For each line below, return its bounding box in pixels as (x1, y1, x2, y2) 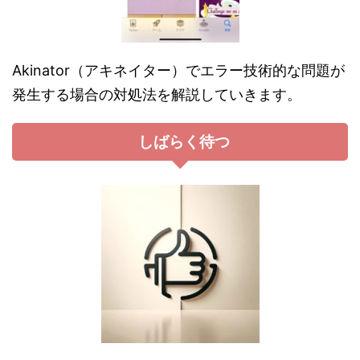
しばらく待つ (138, 133, 230, 151)
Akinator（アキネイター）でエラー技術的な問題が (12, 62, 345, 79)
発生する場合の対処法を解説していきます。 (12, 86, 301, 103)
